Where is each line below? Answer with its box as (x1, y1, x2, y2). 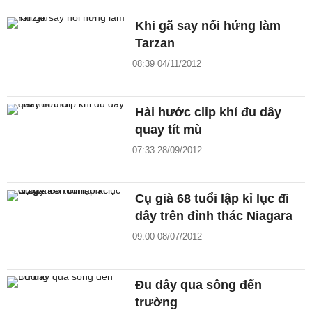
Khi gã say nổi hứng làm (135, 19, 281, 33)
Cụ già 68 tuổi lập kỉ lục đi (135, 191, 290, 205)
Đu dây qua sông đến (135, 277, 263, 292)
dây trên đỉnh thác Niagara (135, 208, 293, 223)
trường (135, 295, 178, 309)
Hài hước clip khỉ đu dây (135, 105, 282, 120)
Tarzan (135, 36, 175, 51)
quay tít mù (135, 123, 203, 137)
